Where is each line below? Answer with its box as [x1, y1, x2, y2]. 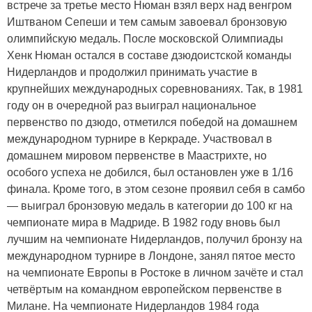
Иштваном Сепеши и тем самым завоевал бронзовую [7, 15, 287, 28]
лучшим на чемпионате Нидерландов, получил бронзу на [7, 233, 302, 245]
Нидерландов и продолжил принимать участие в [7, 65, 258, 78]
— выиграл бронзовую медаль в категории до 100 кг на [7, 199, 292, 212]
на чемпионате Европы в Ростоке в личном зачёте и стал [7, 266, 303, 279]
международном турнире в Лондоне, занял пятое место [7, 249, 295, 262]
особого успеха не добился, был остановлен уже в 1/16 [7, 166, 293, 178]
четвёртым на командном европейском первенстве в [7, 283, 282, 295]
